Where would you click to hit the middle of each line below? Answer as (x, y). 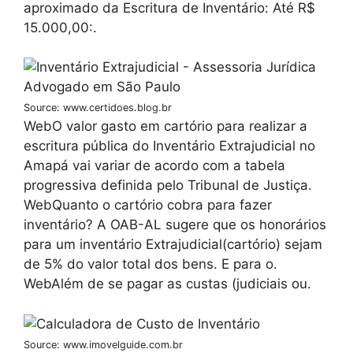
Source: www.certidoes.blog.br (98, 108)
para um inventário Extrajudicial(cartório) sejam (173, 245)
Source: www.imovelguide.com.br (103, 344)
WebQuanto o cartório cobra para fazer (148, 205)
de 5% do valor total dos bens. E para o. (150, 264)
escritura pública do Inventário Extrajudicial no (169, 146)
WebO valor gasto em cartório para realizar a (165, 126)
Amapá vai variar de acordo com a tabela (154, 166)
